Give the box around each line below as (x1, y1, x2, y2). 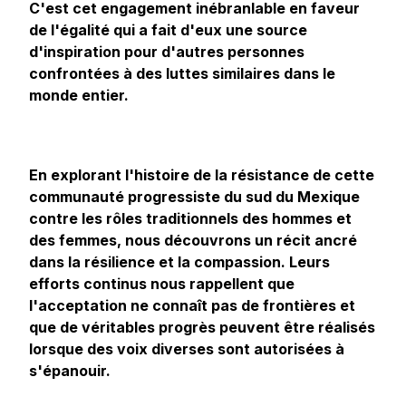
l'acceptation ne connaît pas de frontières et (29, 296, 355, 314)
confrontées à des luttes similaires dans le (29, 64, 335, 82)
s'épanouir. (29, 362, 111, 380)
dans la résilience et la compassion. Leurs (29, 253, 330, 271)
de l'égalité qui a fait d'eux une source (29, 21, 307, 39)
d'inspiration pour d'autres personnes (29, 43, 304, 61)
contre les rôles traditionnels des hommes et (29, 209, 352, 227)
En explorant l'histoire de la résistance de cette (29, 166, 374, 184)
